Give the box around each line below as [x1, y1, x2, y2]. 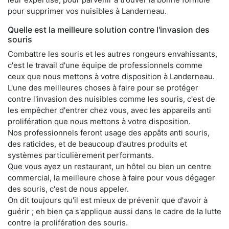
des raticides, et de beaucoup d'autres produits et [8, 139, 187, 149]
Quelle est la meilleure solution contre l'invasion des [8, 24, 210, 35]
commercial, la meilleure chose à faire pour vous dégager [8, 172, 215, 182]
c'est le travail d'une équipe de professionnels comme [8, 60, 202, 70]
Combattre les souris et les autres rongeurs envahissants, [8, 49, 217, 59]
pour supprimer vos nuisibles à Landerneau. [8, 6, 167, 16]
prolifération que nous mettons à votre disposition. [8, 116, 191, 126]
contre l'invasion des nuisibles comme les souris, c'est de [8, 94, 215, 104]
